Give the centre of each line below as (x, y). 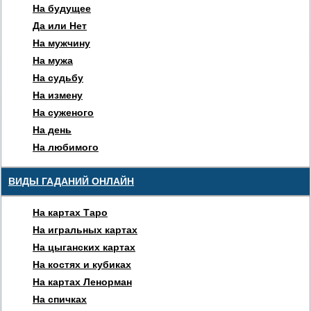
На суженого (63, 112)
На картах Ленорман (82, 281)
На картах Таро (70, 212)
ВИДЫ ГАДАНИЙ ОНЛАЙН (71, 181)
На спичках (60, 299)
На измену (58, 95)
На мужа (53, 60)
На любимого (66, 147)
